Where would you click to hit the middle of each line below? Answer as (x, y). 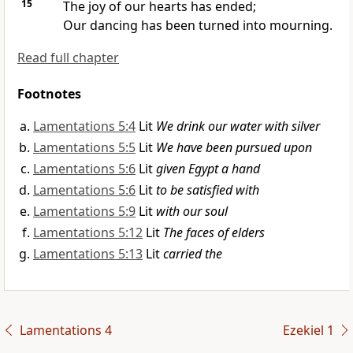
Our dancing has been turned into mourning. (197, 26)
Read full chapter (68, 58)
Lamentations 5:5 (84, 148)
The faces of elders (214, 233)
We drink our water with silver (238, 126)
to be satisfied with (208, 190)
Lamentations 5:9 (84, 212)
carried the (193, 254)
